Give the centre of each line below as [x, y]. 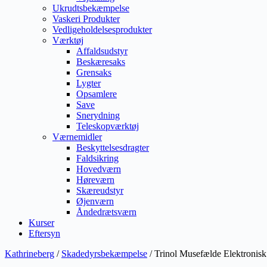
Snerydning [98, 115]
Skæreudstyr [100, 190]
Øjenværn [95, 201]
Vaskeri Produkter [86, 18]
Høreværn [95, 179]
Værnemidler [77, 136]
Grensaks [94, 72]
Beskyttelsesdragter [113, 147]
